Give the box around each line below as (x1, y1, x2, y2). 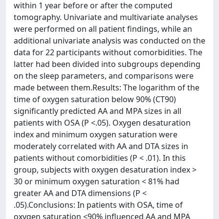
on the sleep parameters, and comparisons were (14, 70, 194, 81)
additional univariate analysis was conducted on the (14, 35, 205, 46)
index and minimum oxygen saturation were (14, 129, 177, 140)
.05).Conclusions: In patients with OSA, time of (14, 199, 183, 210)
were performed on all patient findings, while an (14, 23, 192, 34)
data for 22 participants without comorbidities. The (14, 47, 202, 58)
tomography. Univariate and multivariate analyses (14, 12, 198, 22)
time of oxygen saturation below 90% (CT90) (14, 94, 176, 105)
